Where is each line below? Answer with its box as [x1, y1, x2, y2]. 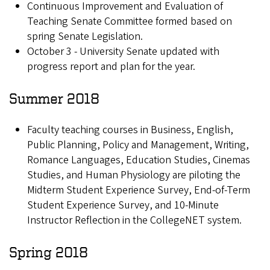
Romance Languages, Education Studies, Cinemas [27, 152, 250, 168]
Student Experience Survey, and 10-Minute [27, 198, 219, 213]
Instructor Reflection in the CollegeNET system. [27, 213, 242, 228]
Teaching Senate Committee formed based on [27, 14, 232, 30]
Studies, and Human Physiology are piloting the [27, 168, 240, 183]
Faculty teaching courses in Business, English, [27, 122, 233, 138]
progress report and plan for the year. [27, 59, 195, 75]
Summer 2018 [9, 90, 99, 107]
